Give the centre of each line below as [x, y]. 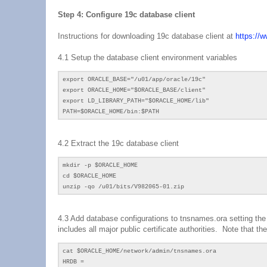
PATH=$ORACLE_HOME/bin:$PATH [111, 112]
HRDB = [73, 262]
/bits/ [123, 187]
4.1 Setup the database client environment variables [148, 58]
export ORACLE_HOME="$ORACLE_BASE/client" [134, 90]
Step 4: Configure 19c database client [126, 15]
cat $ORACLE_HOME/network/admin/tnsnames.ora [139, 251]
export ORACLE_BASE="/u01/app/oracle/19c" [134, 80]
